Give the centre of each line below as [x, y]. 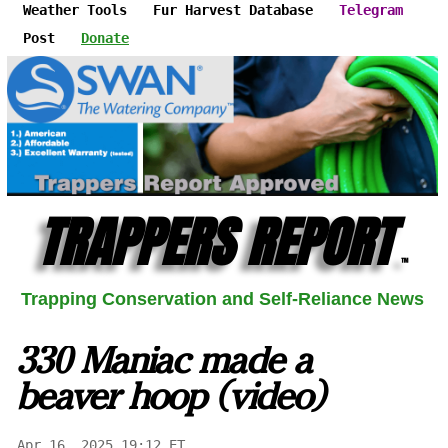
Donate [105, 38]
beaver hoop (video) [170, 400]
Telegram [371, 10]
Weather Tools [75, 10]
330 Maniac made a [164, 364]
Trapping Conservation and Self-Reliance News [222, 299]
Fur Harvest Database [233, 10]
